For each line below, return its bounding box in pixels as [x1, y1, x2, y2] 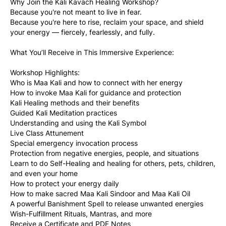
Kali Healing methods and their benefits [10, 98, 139, 107]
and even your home [10, 169, 78, 178]
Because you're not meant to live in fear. [10, 8, 142, 16]
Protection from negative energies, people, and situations [10, 149, 199, 157]
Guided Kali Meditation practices [10, 108, 117, 117]
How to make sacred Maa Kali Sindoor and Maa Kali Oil [10, 189, 190, 198]
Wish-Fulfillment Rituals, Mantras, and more [10, 209, 152, 218]
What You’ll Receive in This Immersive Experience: [10, 48, 174, 56]
